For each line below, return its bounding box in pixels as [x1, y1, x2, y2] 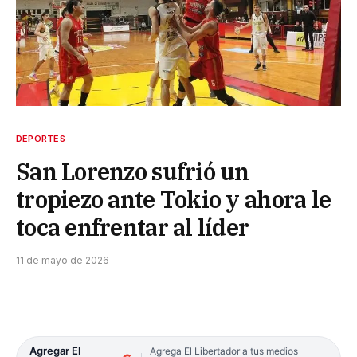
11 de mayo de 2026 [16, 254, 109, 267]
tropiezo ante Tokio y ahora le [16, 184, 331, 215]
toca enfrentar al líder [16, 212, 249, 243]
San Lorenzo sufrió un [16, 156, 249, 187]
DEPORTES [16, 133, 65, 145]
